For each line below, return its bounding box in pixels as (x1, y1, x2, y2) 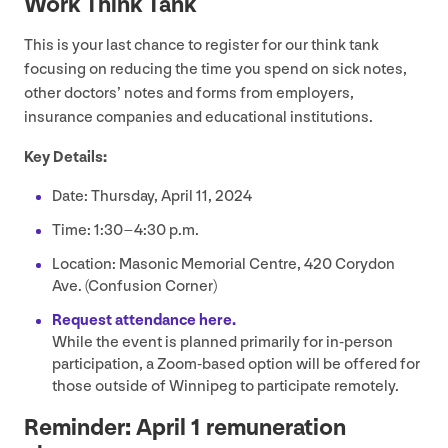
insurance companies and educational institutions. (24, 108, 376, 128)
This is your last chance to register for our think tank (24, 36, 379, 56)
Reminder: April (24, 413, 191, 443)
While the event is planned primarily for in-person (52, 333, 393, 353)
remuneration (201, 413, 346, 443)
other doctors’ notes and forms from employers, (24, 84, 354, 104)
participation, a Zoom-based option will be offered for (52, 355, 420, 375)
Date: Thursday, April (52, 187, 196, 207)
